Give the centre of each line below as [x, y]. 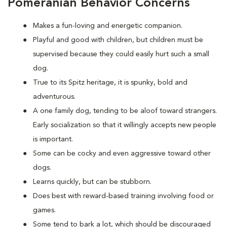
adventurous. [54, 97]
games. [44, 210]
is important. [53, 139]
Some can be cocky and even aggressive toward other [122, 154]
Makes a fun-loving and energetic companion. [108, 26]
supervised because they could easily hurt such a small [121, 54]
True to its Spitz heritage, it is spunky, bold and [110, 83]
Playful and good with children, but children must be [118, 40]
